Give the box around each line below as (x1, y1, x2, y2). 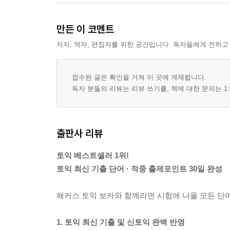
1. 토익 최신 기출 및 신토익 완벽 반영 (56, 218, 185, 226)
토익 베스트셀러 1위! (56, 151, 129, 160)
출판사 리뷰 (56, 127, 103, 140)
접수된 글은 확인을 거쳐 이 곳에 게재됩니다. (72, 73, 206, 81)
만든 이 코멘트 (56, 23, 114, 35)
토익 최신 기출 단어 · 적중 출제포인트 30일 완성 (56, 164, 222, 173)
